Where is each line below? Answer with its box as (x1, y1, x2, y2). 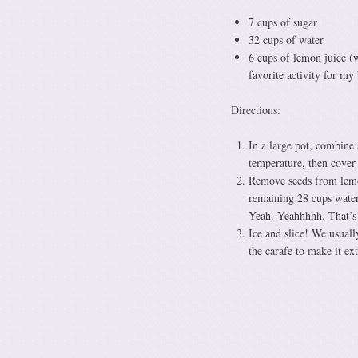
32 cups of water (248, 32, 324, 47)
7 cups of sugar (248, 14, 317, 30)
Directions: (230, 102, 280, 117)
